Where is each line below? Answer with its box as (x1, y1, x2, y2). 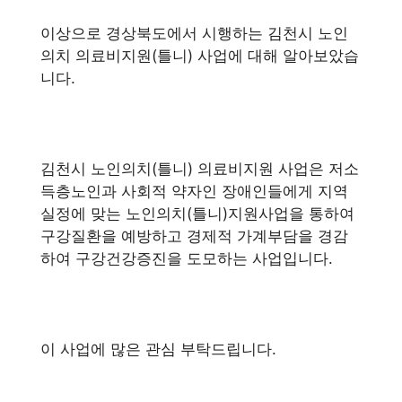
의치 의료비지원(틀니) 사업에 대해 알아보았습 (40, 47, 359, 65)
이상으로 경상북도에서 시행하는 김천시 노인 (40, 24, 348, 42)
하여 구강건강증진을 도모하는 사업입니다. (40, 249, 333, 267)
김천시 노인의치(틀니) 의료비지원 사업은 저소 (40, 160, 359, 178)
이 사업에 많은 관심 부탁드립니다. (40, 340, 276, 358)
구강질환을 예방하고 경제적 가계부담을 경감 (40, 227, 348, 245)
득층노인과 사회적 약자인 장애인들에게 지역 (40, 182, 348, 200)
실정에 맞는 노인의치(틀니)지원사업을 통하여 (40, 205, 354, 223)
